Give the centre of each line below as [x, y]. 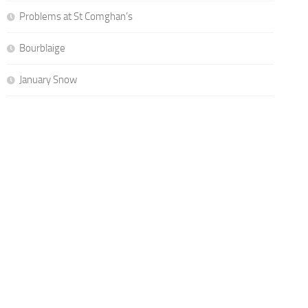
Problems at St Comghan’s [76, 16]
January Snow [48, 79]
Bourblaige [42, 48]
